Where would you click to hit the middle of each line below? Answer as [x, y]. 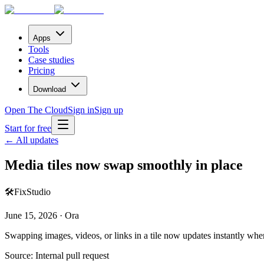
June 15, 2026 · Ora [42, 215]
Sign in [81, 110]
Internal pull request [72, 255]
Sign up [109, 110]
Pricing [42, 70]
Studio [39, 192]
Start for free [28, 128]
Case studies [51, 60]
